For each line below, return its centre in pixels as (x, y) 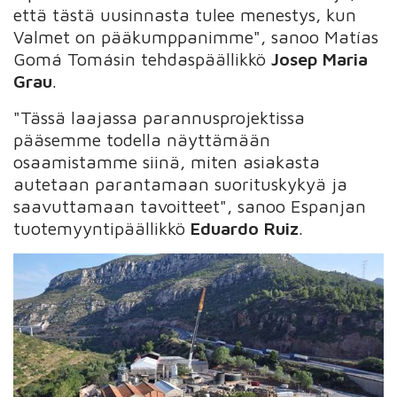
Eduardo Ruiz (245, 228)
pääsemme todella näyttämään (142, 139)
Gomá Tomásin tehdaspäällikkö (143, 58)
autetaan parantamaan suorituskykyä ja (181, 183)
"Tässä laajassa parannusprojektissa (160, 117)
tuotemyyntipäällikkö (102, 228)
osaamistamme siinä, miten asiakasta (167, 161)
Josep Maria (320, 58)
